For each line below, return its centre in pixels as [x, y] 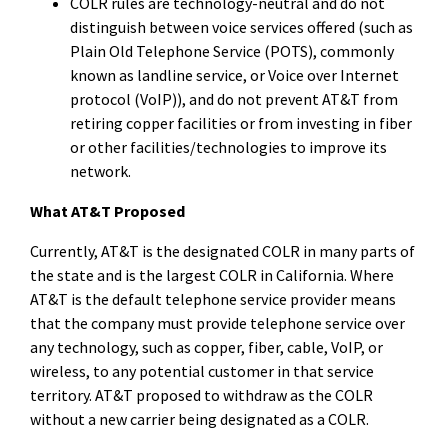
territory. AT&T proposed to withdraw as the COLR [201, 394]
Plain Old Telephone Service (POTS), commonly [232, 50]
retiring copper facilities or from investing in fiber [241, 122]
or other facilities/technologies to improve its [228, 146]
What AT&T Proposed [107, 210]
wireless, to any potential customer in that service [202, 370]
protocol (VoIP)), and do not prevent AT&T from [234, 98]
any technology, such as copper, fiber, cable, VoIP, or [206, 346]
